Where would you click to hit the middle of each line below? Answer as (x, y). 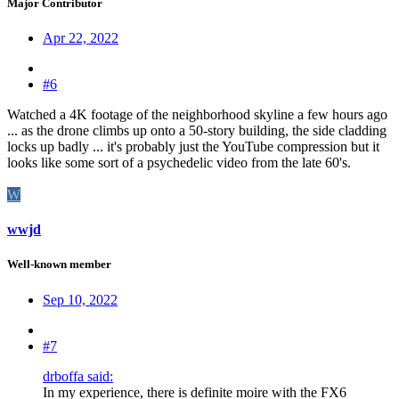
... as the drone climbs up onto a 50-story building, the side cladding (197, 130)
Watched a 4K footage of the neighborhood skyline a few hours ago (197, 114)
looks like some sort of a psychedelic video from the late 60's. (179, 162)
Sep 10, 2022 (80, 299)
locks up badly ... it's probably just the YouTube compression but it (193, 146)
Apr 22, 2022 (81, 37)
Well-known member (59, 265)
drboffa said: (78, 376)
